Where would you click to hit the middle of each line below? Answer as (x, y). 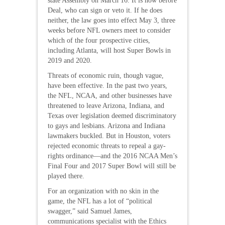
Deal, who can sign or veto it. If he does (105, 10)
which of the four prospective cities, (99, 40)
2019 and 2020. (70, 60)
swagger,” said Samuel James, (90, 211)
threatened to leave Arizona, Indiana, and (106, 105)
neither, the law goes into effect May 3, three (111, 20)
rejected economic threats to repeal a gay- (107, 146)
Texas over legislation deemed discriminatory (112, 116)
